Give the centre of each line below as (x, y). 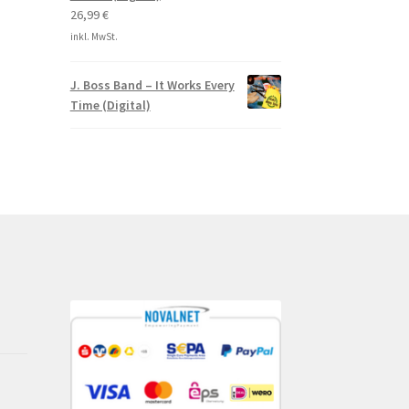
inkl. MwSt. (94, 37)
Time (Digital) (110, 105)
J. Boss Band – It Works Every (152, 85)
